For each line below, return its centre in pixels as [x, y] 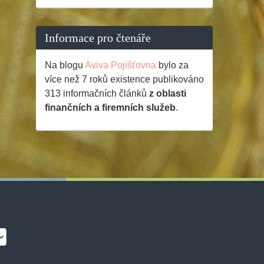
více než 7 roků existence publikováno [124, 79]
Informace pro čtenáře [98, 37]
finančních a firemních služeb [110, 107]
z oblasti [168, 93]
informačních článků [105, 93]
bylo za [172, 65]
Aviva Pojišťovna [121, 65]
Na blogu [65, 65]
